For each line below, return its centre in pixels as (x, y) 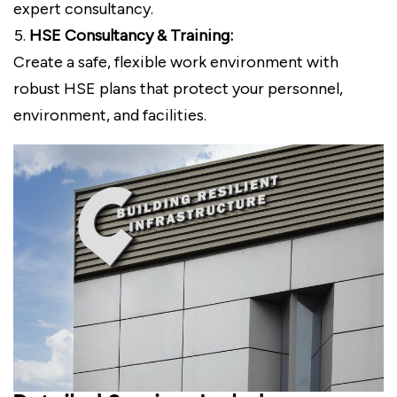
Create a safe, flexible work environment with (176, 62)
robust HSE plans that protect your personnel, (178, 89)
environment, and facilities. (110, 115)
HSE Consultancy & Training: (131, 35)
